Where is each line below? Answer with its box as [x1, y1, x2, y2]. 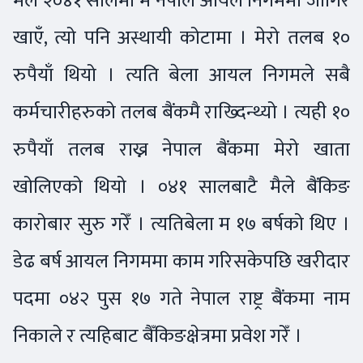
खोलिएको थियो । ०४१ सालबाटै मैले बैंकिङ [13, 170, 350, 204]
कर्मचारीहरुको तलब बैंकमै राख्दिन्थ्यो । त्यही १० [13, 96, 350, 130]
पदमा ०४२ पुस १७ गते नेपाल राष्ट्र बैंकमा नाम [13, 282, 350, 316]
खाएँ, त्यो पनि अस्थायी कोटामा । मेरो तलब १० [13, 21, 350, 55]
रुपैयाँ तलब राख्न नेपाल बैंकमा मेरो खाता [13, 133, 350, 167]
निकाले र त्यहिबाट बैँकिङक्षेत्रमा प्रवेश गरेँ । [13, 319, 306, 353]
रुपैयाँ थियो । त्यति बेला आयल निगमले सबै [13, 58, 350, 92]
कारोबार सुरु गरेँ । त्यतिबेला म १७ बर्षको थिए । [13, 207, 350, 241]
